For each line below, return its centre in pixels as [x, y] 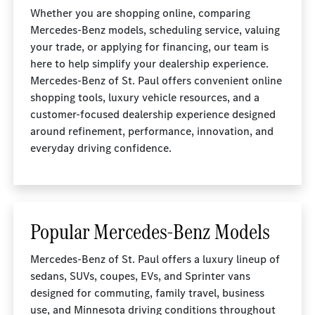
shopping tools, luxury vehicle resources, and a [145, 97]
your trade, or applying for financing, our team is [150, 47]
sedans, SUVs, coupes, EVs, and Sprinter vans [141, 276]
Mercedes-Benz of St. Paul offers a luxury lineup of [155, 259]
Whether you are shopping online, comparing [141, 13]
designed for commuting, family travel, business [148, 293]
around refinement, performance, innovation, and [152, 131]
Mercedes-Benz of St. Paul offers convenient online [156, 81]
